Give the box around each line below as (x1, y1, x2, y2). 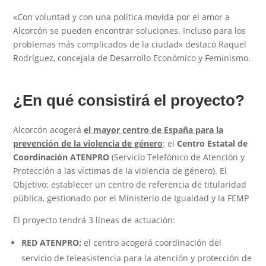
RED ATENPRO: (21, 236, 82, 248)
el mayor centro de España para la (84, 123, 224, 135)
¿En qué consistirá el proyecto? (13, 91, 245, 107)
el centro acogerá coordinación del (81, 236, 222, 248)
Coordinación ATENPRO (13, 151, 110, 163)
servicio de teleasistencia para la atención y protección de (21, 252, 252, 264)
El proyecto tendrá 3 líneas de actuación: (13, 214, 176, 226)
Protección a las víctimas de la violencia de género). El (13, 164, 227, 176)
